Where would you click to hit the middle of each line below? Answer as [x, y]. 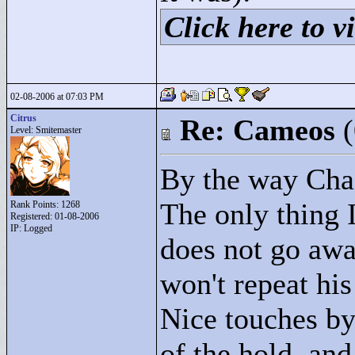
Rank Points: [36, 204]
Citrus [23, 118]
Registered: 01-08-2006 [55, 216]
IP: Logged [31, 228]
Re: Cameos [258, 130]
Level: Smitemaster [46, 130]
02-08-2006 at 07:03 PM [57, 97]
